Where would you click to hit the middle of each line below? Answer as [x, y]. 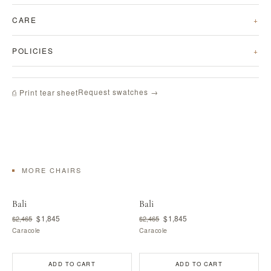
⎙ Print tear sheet [45, 92]
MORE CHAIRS [52, 170]
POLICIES [33, 51]
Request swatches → [118, 92]
